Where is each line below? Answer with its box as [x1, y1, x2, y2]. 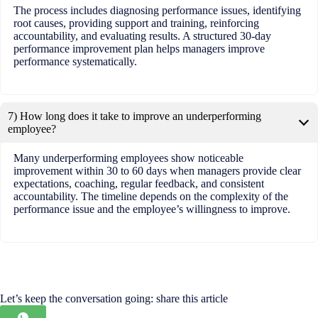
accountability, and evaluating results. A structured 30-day [13, 30, 271, 43]
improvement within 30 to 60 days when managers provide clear [13, 165, 301, 177]
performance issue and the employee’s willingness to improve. [13, 203, 290, 216]
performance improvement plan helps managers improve [13, 43, 265, 55]
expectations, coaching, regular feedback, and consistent [13, 177, 264, 190]
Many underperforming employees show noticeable [13, 152, 243, 165]
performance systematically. [13, 55, 137, 68]
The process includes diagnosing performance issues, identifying [13, 4, 301, 17]
